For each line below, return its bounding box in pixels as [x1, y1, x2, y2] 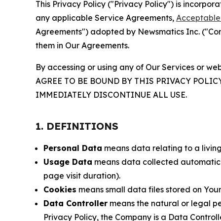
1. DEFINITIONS [36, 120, 118, 132]
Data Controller [43, 198, 108, 208]
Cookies [43, 184, 76, 194]
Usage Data [43, 157, 92, 167]
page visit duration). [43, 171, 120, 181]
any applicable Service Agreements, [36, 13, 176, 23]
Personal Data [43, 143, 102, 153]
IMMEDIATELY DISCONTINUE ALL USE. [36, 90, 187, 100]
